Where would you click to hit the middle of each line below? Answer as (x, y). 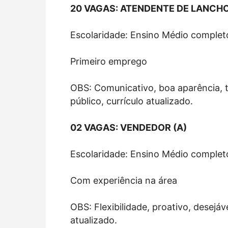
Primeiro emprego (109, 61)
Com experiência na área (124, 180)
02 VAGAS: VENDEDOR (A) (129, 127)
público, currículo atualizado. (132, 101)
